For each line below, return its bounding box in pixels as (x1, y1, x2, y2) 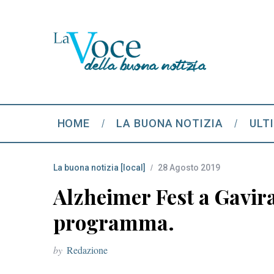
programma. (53, 209, 174, 235)
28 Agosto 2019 (158, 163, 220, 172)
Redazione (67, 243, 108, 256)
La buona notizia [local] (53, 163, 146, 172)
